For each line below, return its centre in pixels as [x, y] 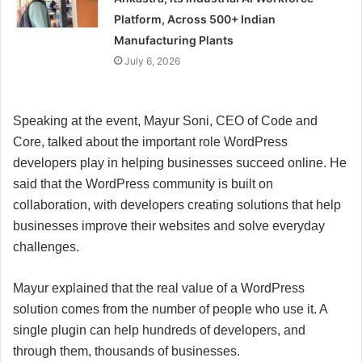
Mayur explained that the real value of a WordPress [159, 288]
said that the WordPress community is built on [143, 184]
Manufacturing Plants [174, 40]
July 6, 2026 [153, 61]
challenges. [46, 247]
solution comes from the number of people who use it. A [170, 309]
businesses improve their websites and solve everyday [169, 226]
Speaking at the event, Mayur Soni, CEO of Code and [165, 121]
